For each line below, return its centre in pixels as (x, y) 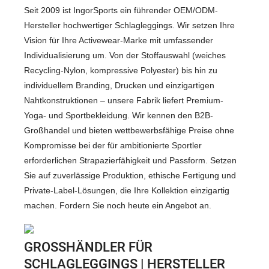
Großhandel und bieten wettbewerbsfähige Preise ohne (129, 131)
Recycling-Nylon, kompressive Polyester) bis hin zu (121, 71)
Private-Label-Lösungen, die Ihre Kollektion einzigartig (127, 191)
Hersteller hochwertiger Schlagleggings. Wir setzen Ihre (129, 26)
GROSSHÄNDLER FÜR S (88, 248)
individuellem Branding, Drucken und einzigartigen (119, 86)
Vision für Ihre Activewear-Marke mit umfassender (119, 41)
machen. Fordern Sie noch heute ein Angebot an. (118, 206)
